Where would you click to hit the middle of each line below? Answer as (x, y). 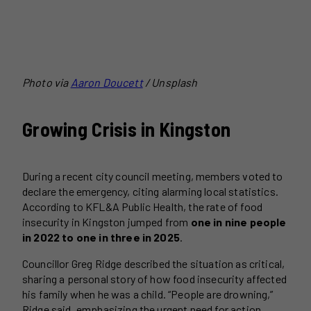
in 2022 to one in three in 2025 (101, 237)
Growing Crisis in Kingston (127, 129)
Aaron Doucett (107, 82)
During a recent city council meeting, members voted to (153, 176)
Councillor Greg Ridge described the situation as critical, (154, 264)
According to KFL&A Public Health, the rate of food (143, 207)
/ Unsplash (171, 82)
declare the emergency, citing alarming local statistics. (150, 192)
